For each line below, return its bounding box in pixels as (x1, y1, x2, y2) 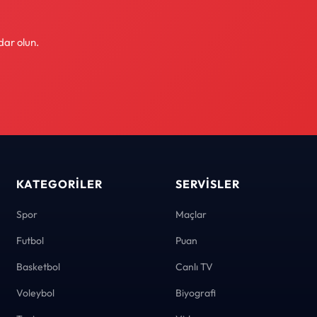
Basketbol (16, 260, 60, 274)
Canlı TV (175, 260, 213, 274)
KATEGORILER (16, 177, 103, 192)
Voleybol (16, 287, 54, 300)
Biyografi (175, 287, 216, 300)
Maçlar (175, 208, 207, 221)
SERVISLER (175, 177, 240, 192)
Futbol (16, 234, 44, 248)
